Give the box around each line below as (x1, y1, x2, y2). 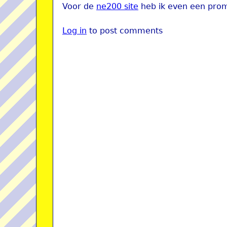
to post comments (87, 26, 163, 35)
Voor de (62, 2, 96, 11)
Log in (62, 26, 87, 35)
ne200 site (96, 2, 138, 11)
